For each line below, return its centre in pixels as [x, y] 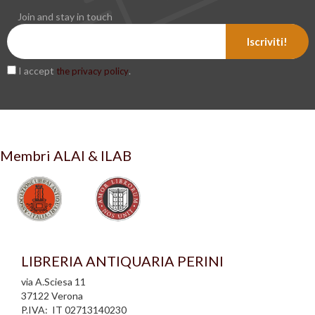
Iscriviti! [267, 42]
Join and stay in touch [65, 17]
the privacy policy [92, 71]
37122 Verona [52, 296]
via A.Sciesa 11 [53, 282]
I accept [36, 71]
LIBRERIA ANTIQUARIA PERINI [122, 261]
